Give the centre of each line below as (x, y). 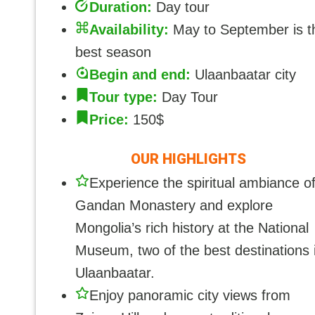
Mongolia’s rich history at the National (192, 228)
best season (113, 52)
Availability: (129, 30)
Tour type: (123, 97)
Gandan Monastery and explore (174, 205)
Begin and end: (140, 75)
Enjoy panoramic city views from (190, 295)
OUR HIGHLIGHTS (189, 159)
